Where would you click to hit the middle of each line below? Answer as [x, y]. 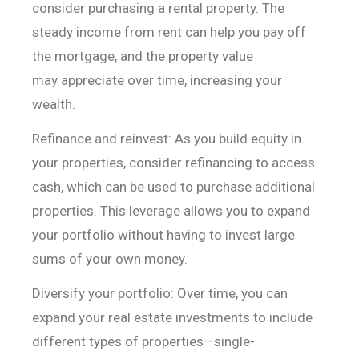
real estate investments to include [210, 318]
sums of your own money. [109, 259]
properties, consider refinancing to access [188, 163]
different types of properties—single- [143, 342]
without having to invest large [206, 235]
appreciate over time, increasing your [171, 81]
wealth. [55, 105]
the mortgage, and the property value [142, 56]
